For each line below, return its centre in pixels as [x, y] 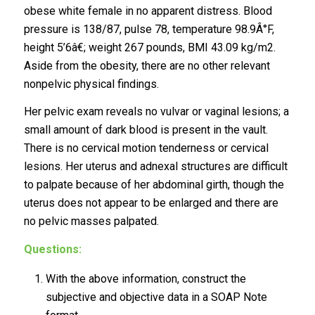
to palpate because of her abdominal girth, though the [154, 185]
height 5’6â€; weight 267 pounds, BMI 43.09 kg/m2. [149, 47]
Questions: [52, 249]
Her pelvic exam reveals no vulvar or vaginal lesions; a [156, 112]
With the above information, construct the [146, 279]
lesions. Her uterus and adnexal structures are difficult [155, 167]
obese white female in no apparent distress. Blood [148, 11]
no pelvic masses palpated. [92, 221]
